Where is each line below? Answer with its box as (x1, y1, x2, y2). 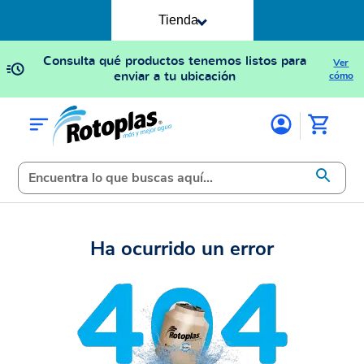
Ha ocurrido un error (90, 236, 274, 262)
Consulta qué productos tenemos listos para (42, 52, 306, 70)
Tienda (158, 13, 198, 27)
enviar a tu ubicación (113, 67, 236, 85)
